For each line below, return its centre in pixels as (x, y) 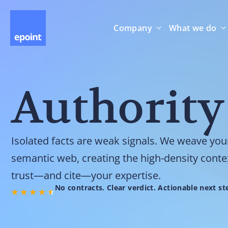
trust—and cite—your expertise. (86, 175)
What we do (193, 28)
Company (133, 28)
